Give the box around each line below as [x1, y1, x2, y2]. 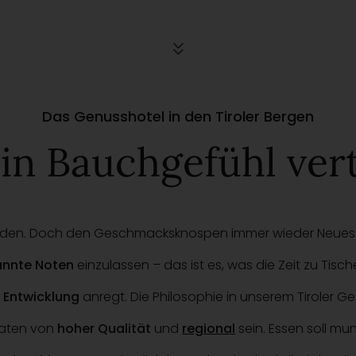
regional [182, 319, 235, 338]
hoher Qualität [57, 319, 151, 338]
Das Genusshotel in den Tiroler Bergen [42, 106, 314, 126]
